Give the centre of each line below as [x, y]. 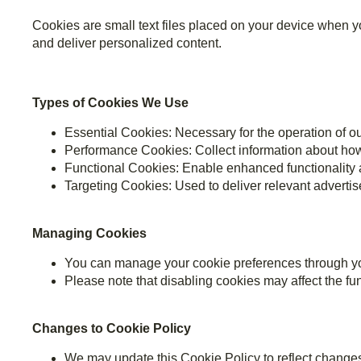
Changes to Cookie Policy [112, 329]
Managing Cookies [89, 234]
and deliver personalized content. [127, 44]
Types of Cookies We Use [110, 103]
